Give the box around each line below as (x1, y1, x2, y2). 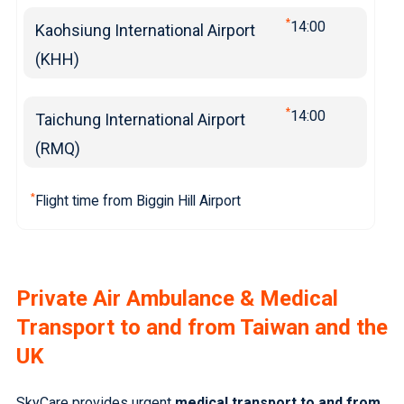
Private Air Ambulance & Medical (15, 286, 338, 311)
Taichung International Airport (34, 110, 245, 129)
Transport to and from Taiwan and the (15, 315, 388, 340)
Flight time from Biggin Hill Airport (34, 192, 241, 209)
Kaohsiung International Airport (34, 21, 255, 40)
